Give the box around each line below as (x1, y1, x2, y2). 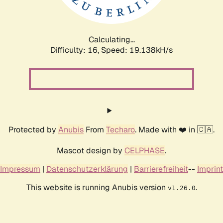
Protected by (8, 124, 58, 135)
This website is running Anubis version (26, 182, 168, 193)
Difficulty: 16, (50, 44, 101, 55)
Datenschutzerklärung (46, 163, 128, 174)
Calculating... (88, 34, 135, 45)
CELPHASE (124, 145, 165, 156)
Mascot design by (57, 145, 124, 156)
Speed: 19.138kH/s (101, 44, 173, 55)
